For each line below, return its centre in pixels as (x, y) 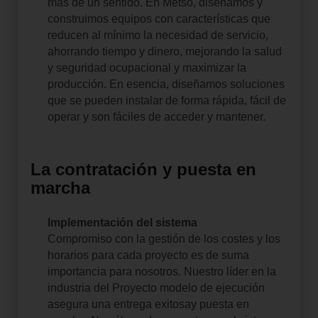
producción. (77, 84)
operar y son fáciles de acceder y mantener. (156, 116)
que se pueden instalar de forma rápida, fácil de (166, 100)
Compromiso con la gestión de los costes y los (164, 238)
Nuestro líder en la (230, 271)
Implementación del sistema (122, 222)
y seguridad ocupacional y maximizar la (147, 67)
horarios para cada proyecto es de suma (148, 255)
